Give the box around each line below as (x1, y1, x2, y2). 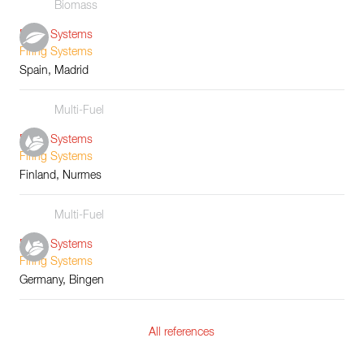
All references (149, 327, 215, 339)
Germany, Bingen (19, 274, 104, 286)
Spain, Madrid (19, 64, 89, 76)
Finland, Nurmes (19, 169, 102, 181)
